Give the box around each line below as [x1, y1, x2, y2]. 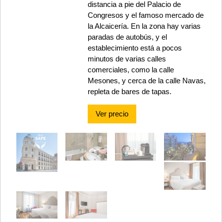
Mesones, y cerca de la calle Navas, [87, 76, 206, 85]
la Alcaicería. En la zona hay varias [87, 22, 201, 31]
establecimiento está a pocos [87, 44, 182, 53]
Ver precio [95, 110, 128, 118]
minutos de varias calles [87, 55, 166, 63]
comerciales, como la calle [87, 65, 174, 74]
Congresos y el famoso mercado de [87, 11, 204, 20]
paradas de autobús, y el [87, 33, 167, 42]
